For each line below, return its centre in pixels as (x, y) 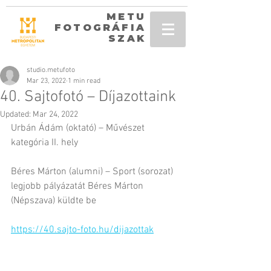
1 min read (84, 81)
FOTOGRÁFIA (100, 28)
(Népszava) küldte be (54, 201)
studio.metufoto (51, 70)
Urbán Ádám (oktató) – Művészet (79, 128)
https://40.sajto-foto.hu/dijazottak (82, 230)
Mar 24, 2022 (55, 115)
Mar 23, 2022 (46, 81)
